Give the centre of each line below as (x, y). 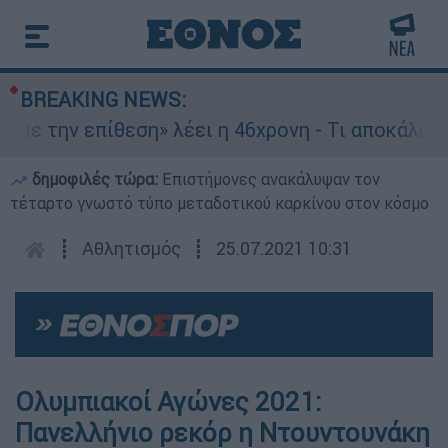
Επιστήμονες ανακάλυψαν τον (271, 179)
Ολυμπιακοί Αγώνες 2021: (168, 402)
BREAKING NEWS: (103, 99)
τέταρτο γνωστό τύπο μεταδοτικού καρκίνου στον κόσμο (219, 203)
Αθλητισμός (131, 248)
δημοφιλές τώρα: (95, 179)
